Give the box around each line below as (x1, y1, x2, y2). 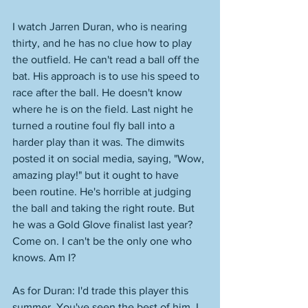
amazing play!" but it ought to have (12, 169, 181, 181)
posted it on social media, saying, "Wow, (12, 153, 207, 164)
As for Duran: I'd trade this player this (12, 285, 191, 296)
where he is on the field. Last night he (12, 103, 196, 115)
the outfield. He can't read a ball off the (12, 54, 202, 65)
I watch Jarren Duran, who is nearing (12, 21, 190, 32)
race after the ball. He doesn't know (12, 87, 185, 98)
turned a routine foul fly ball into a (12, 120, 177, 131)
